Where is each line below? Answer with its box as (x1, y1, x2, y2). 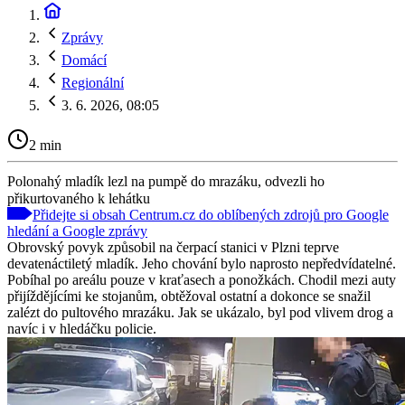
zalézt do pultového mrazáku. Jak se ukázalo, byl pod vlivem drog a (7, 304, 393, 320)
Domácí (61, 52, 107, 68)
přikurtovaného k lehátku (7, 190, 150, 206)
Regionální (61, 75, 124, 90)
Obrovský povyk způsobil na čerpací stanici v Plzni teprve (7, 239, 339, 255)
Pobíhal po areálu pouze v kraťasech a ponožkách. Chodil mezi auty (7, 271, 396, 287)
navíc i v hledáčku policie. (7, 320, 156, 336)
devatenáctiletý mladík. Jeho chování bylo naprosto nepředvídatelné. (7, 255, 396, 271)
